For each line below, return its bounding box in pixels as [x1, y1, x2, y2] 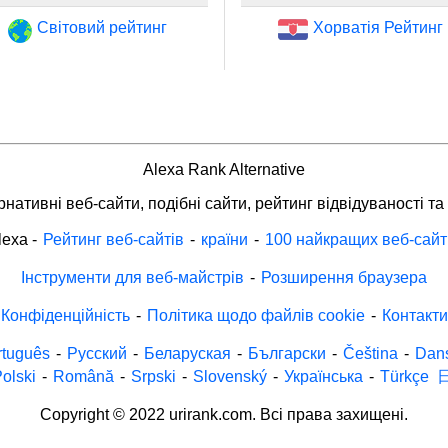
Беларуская [143, 344, 231, 362]
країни [200, 230, 248, 248]
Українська [283, 367, 363, 385]
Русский [66, 344, 127, 362]
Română [52, 367, 114, 385]
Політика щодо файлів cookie [146, 306, 365, 324]
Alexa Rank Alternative [143, 160, 305, 178]
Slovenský [192, 367, 267, 385]
